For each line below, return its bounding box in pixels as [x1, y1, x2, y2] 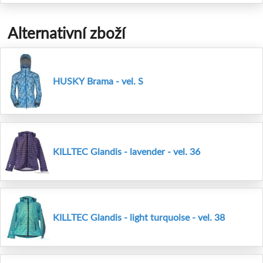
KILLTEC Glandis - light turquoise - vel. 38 [53, 211, 225, 223]
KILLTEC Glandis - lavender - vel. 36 [53, 145, 200, 157]
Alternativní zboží [7, 23, 125, 43]
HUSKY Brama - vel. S [53, 75, 143, 87]
